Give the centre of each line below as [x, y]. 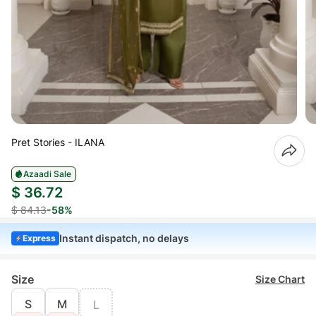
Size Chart [280, 279]
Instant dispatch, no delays [124, 238]
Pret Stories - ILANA [58, 142]
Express [39, 238]
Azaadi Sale [47, 174]
